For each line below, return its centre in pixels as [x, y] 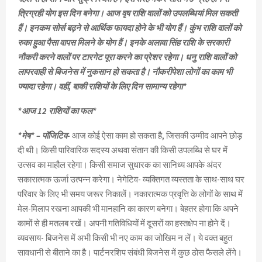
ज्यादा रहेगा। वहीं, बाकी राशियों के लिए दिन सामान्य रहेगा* [102, 87]
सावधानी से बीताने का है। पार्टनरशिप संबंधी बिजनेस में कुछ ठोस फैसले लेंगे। [130, 253]
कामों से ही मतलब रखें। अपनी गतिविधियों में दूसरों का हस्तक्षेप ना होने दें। [124, 223]
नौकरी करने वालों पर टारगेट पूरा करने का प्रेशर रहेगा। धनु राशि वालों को [127, 57]
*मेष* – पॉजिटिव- [44, 136]
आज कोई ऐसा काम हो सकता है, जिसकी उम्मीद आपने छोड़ [157, 136]
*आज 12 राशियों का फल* [57, 111]
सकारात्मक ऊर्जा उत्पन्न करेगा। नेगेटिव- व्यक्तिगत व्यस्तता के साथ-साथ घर [131, 180]
